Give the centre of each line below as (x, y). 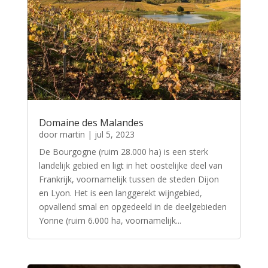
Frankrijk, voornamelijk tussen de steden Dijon (129, 179)
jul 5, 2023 (114, 134)
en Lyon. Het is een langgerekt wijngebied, (120, 193)
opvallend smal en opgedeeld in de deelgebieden (133, 206)
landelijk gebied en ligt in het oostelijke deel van (130, 165)
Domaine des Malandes (91, 122)
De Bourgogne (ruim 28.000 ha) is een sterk (123, 151)
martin (72, 134)
